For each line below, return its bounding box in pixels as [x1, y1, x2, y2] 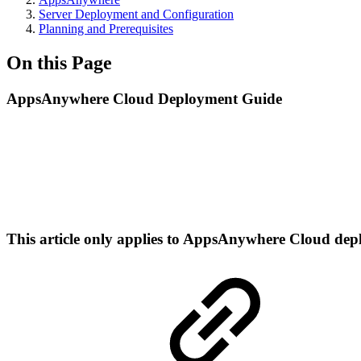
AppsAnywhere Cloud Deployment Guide [6, 89, 282, 107]
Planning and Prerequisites [39, 21, 173, 35]
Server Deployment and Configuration [39, 6, 234, 21]
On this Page [6, 52, 112, 73]
